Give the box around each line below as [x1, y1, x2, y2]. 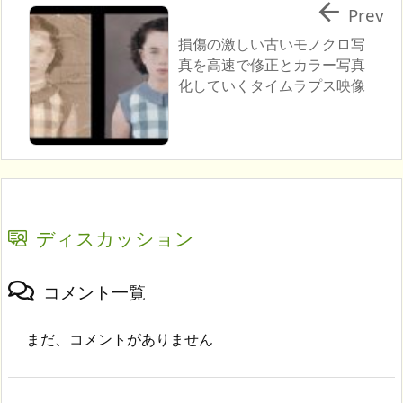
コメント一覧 [43, 280, 146, 303]
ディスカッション [36, 225, 194, 251]
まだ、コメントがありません [26, 328, 213, 349]
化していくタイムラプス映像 [177, 76, 365, 95]
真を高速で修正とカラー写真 [177, 55, 365, 75]
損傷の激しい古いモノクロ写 [177, 34, 365, 54]
